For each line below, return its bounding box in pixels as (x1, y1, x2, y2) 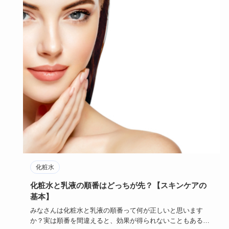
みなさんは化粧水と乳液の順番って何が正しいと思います (30, 206, 203, 214)
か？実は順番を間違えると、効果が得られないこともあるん (30, 216, 210, 224)
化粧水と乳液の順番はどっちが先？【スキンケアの (30, 180, 207, 190)
